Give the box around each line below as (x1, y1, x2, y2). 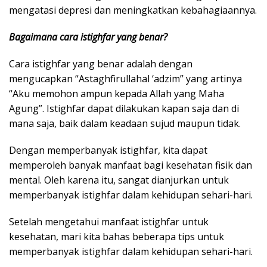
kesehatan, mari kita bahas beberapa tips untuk (9, 230, 224, 243)
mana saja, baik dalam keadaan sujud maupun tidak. (9, 117, 241, 130)
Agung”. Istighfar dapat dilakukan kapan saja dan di (9, 102, 239, 115)
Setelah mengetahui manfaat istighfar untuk (9, 215, 209, 228)
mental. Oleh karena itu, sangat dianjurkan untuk (9, 173, 229, 187)
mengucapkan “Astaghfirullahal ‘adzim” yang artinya (9, 72, 242, 85)
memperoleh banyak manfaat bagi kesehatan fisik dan (9, 159, 252, 172)
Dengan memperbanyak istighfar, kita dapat (9, 144, 207, 157)
